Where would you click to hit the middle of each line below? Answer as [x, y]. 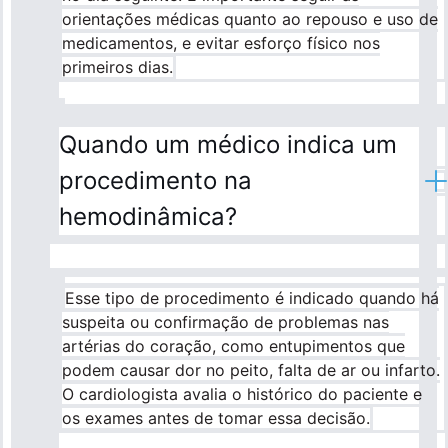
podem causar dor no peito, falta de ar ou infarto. [251, 370]
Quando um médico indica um [228, 145]
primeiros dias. [117, 67]
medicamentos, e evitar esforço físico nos [221, 43]
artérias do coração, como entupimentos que [233, 346]
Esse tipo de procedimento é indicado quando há [252, 298]
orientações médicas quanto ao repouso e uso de [250, 19]
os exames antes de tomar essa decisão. [216, 418]
